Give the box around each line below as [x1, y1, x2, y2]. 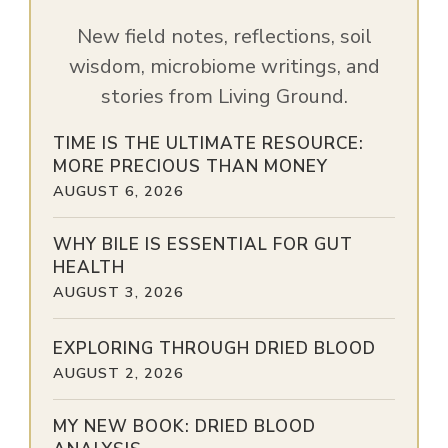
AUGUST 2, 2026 [53, 363, 184, 384]
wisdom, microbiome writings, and [68, 53, 380, 81]
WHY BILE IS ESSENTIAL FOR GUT [53, 233, 353, 257]
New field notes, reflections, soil [76, 23, 372, 51]
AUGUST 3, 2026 [53, 282, 184, 303]
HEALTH [53, 256, 125, 280]
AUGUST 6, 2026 [53, 181, 184, 202]
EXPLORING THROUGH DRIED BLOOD [53, 337, 376, 361]
